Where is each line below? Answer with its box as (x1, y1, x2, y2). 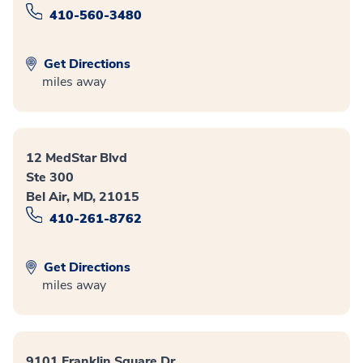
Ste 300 (26, 169, 74, 187)
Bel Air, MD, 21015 (26, 188, 139, 207)
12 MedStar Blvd (26, 149, 127, 168)
